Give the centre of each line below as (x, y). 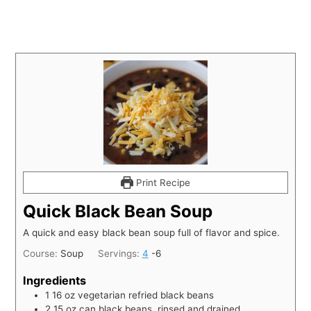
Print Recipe (161, 182)
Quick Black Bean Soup (118, 211)
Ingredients (55, 281)
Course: (42, 253)
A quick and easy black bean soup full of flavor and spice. (152, 232)
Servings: (120, 253)
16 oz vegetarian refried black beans (133, 295)
